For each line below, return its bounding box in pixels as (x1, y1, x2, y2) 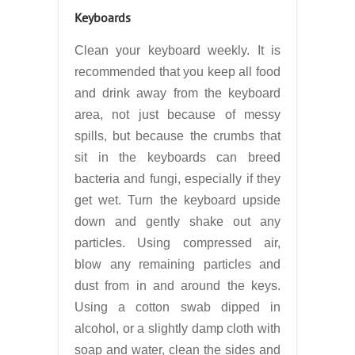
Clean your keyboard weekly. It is (74, 44, 281, 57)
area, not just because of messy (74, 108, 281, 121)
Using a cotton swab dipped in (74, 300, 281, 314)
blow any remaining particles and (74, 258, 281, 271)
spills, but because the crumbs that (74, 129, 281, 143)
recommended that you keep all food (74, 65, 281, 78)
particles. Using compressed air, (74, 236, 281, 250)
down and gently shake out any (74, 215, 281, 228)
